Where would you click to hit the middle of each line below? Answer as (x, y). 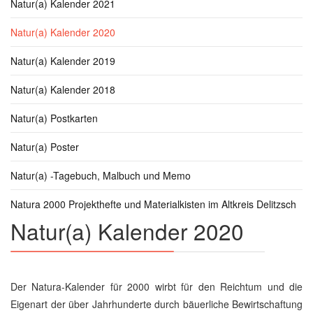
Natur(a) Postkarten (54, 118)
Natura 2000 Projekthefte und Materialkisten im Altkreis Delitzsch (153, 204)
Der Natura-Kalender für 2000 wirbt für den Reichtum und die (156, 286)
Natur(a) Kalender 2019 (63, 61)
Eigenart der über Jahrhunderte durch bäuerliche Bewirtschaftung (156, 304)
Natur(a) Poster (45, 147)
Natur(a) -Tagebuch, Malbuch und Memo (101, 175)
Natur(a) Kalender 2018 (63, 89)
